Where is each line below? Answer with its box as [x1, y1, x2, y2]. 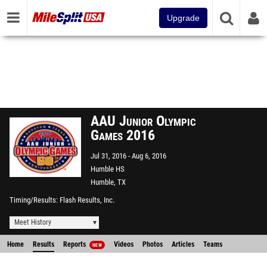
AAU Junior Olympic [91, 113, 196, 129]
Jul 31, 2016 [91, 151, 128, 160]
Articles [171, 240, 194, 249]
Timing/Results [10, 195, 56, 204]
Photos [142, 240, 163, 249]
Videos [113, 240, 133, 249]
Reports [63, 240, 88, 249]
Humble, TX [91, 178, 126, 187]
